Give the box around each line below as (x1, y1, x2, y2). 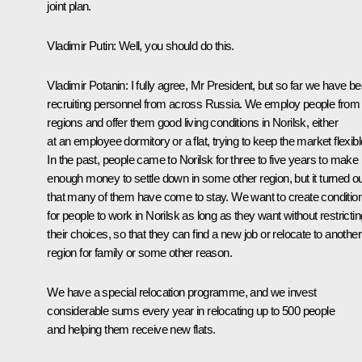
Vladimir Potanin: (47, 78, 128, 92)
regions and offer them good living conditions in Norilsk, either (47, 115, 338, 129)
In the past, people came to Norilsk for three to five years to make (47, 152, 359, 166)
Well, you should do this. (116, 38, 234, 53)
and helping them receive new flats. (47, 322, 216, 336)
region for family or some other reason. (47, 245, 232, 259)
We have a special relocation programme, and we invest (47, 284, 317, 299)
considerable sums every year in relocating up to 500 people (47, 303, 335, 318)
